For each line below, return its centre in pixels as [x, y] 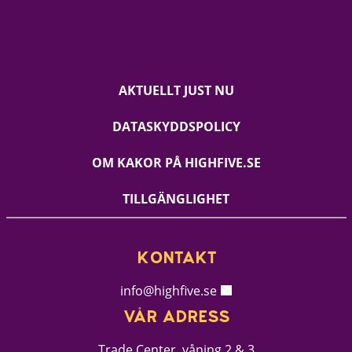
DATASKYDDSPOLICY [176, 127]
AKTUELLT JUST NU [176, 91]
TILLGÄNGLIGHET [176, 199]
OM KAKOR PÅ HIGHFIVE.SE [176, 163]
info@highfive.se [169, 291]
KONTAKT [176, 260]
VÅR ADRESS [176, 319]
